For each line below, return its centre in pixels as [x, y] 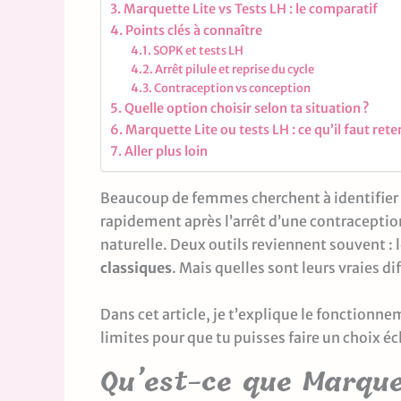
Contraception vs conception [233, 88]
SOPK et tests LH [199, 51]
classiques [136, 268]
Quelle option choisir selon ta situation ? [247, 108]
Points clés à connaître [193, 30]
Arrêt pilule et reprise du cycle [235, 69]
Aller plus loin [166, 151]
